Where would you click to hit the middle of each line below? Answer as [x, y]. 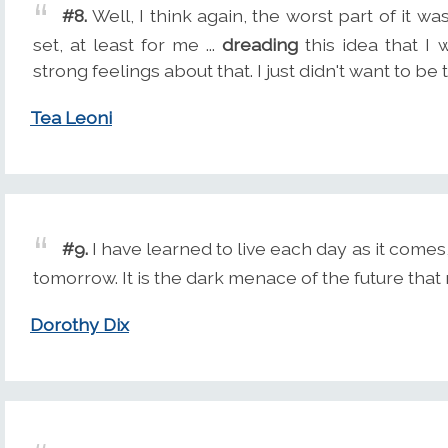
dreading [260, 45]
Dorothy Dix [79, 325]
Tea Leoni [71, 118]
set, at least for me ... [128, 45]
